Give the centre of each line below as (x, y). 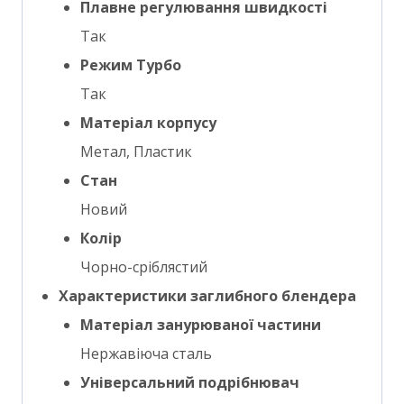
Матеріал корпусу (148, 123)
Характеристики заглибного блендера (207, 296)
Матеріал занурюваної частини (201, 325)
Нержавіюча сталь (146, 353)
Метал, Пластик (136, 151)
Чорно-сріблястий (144, 267)
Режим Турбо (131, 65)
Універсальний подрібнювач (190, 382)
